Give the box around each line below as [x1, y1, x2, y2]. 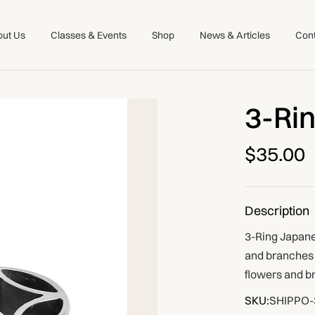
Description [245, 202, 309, 219]
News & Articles [200, 29, 270, 42]
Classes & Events [51, 29, 127, 42]
